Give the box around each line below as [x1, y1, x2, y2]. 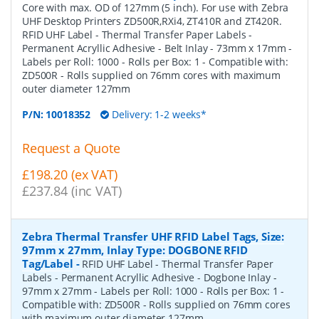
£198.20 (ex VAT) [22, 165, 117, 183]
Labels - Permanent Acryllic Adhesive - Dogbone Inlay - [22, 271, 277, 285]
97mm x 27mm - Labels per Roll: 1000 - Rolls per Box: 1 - [22, 284, 285, 298]
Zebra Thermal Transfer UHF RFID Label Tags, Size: [22, 229, 285, 244]
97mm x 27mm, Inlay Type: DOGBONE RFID [22, 243, 248, 258]
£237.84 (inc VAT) [22, 182, 122, 199]
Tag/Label [22, 256, 73, 271]
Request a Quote [22, 139, 120, 157]
